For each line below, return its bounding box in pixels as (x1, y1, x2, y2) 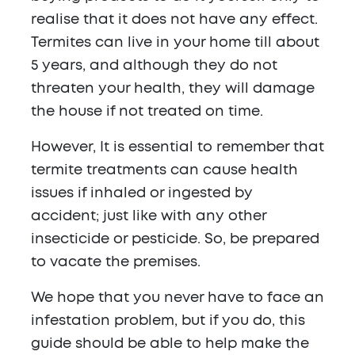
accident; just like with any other (31, 209, 266, 224)
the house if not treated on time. (31, 105, 263, 120)
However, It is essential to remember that (31, 140, 324, 155)
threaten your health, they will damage (31, 82, 315, 97)
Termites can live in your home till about (31, 36, 319, 51)
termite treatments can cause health (31, 163, 298, 178)
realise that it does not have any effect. (31, 13, 318, 28)
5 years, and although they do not (31, 59, 277, 74)
